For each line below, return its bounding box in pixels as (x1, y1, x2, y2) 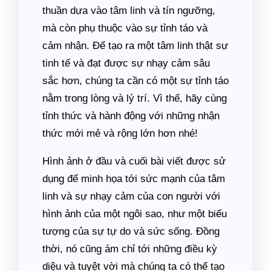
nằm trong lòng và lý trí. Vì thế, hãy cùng (42, 93, 227, 104)
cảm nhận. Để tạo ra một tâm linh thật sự (42, 40, 228, 51)
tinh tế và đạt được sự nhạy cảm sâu (42, 57, 210, 69)
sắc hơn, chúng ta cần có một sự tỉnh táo (42, 75, 229, 87)
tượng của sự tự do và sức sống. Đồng (42, 226, 220, 237)
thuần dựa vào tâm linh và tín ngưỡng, (42, 5, 215, 16)
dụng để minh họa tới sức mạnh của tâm (42, 173, 225, 184)
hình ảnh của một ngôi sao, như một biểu (42, 208, 227, 220)
